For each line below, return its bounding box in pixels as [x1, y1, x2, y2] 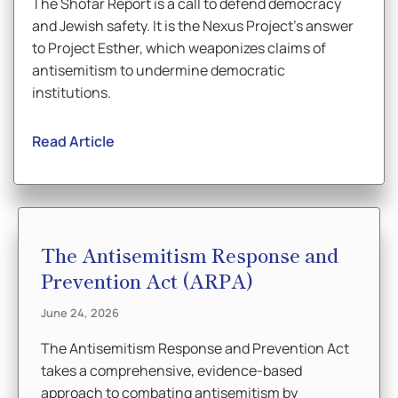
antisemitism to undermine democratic [32, 60, 285, 80]
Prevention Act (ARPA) [41, 267, 253, 294]
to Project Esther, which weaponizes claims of [32, 38, 326, 58]
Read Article [32, 131, 115, 151]
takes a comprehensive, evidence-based [41, 361, 302, 380]
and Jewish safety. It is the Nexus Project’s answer [32, 16, 354, 36]
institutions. [32, 83, 111, 102]
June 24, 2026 [41, 305, 119, 321]
